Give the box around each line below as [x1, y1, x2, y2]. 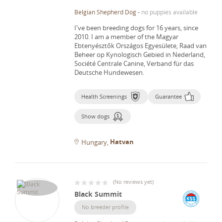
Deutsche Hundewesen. [74, 67, 144, 77]
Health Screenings [81, 93, 127, 101]
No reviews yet [114, 177, 152, 185]
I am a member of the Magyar [91, 32, 178, 41]
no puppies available [141, 7, 198, 16]
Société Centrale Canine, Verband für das [74, 58, 194, 68]
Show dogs [81, 112, 110, 120]
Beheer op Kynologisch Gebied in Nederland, [74, 50, 205, 59]
